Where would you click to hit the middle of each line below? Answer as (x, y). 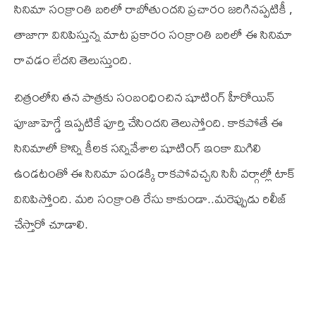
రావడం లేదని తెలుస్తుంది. (73, 59)
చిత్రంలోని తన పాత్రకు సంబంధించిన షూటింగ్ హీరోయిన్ (144, 97)
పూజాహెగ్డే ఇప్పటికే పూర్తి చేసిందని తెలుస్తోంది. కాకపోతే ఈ (148, 122)
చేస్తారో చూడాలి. (51, 224)
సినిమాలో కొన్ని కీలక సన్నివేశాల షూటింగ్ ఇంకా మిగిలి (138, 147)
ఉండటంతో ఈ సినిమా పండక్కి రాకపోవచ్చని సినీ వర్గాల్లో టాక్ (155, 173)
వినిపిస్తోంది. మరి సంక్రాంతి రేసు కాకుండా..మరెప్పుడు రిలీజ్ (151, 198)
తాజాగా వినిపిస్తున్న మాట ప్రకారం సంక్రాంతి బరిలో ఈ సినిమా (153, 34)
